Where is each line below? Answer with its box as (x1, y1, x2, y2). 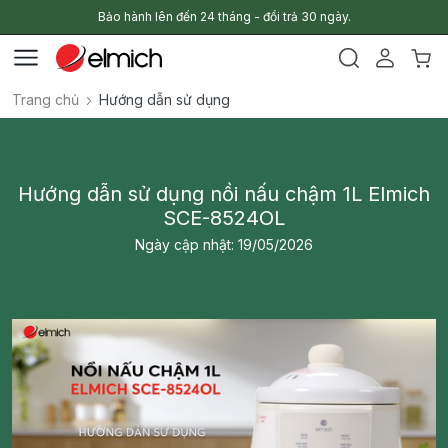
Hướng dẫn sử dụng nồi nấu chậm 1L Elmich (18, 182, 430, 206)
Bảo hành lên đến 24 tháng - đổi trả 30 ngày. (97, 9, 351, 24)
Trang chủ (12, 91, 79, 108)
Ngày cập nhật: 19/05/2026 (135, 236, 313, 253)
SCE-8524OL (163, 206, 285, 230)
